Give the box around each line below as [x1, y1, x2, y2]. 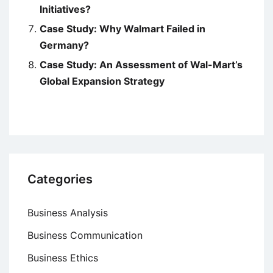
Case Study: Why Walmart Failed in [40, 23, 205, 35]
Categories [27, 172, 93, 187]
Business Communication [27, 229, 143, 242]
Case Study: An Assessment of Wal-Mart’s [40, 58, 243, 71]
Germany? [40, 39, 89, 52]
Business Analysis [27, 207, 108, 219]
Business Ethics [27, 252, 98, 264]
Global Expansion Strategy [40, 75, 165, 88]
